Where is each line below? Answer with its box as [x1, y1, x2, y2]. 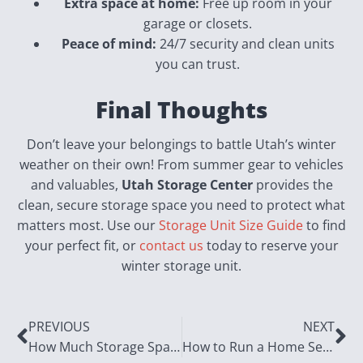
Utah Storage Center [121, 176, 253, 194]
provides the [252, 176, 333, 194]
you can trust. [156, 55, 240, 73]
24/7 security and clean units [156, 35, 335, 53]
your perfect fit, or [24, 237, 139, 254]
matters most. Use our [17, 216, 156, 234]
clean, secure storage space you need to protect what [18, 196, 345, 214]
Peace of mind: [61, 35, 156, 53]
